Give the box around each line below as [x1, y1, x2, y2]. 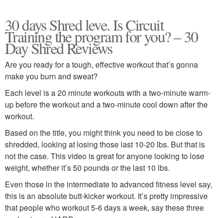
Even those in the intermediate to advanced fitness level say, [5, 179, 212, 190]
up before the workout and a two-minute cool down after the [5, 99, 208, 110]
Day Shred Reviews [5, 37, 112, 58]
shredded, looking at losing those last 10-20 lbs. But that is [5, 139, 205, 150]
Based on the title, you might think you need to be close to [5, 127, 202, 138]
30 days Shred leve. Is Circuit [5, 14, 163, 35]
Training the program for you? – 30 [5, 26, 198, 47]
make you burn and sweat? [5, 71, 98, 82]
